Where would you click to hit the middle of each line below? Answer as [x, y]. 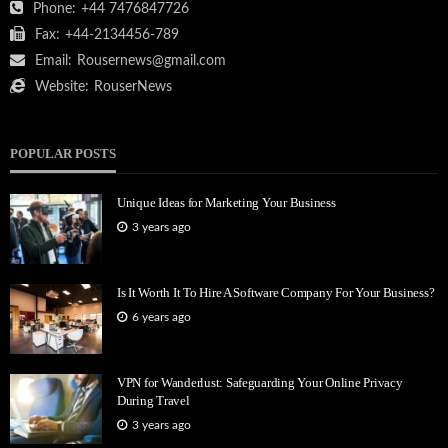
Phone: [54, 9]
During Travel [153, 401]
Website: [62, 87]
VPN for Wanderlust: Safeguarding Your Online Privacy [260, 383]
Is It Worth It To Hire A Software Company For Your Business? [276, 293]
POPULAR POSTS [63, 154]
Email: [53, 61]
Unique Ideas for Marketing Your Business [226, 203]
